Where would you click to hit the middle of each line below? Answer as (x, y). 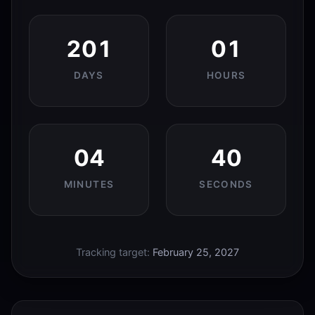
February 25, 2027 (196, 252)
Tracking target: (114, 252)
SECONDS (226, 184)
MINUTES (89, 184)
